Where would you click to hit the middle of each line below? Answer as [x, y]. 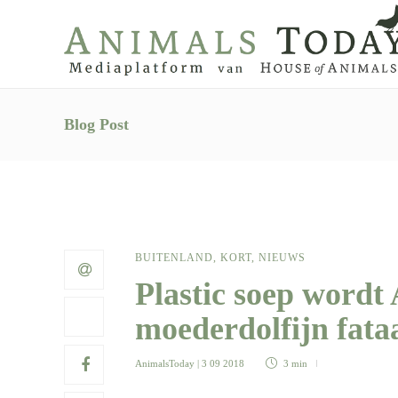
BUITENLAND [174, 258]
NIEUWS [282, 258]
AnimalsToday [165, 363]
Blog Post [96, 124]
